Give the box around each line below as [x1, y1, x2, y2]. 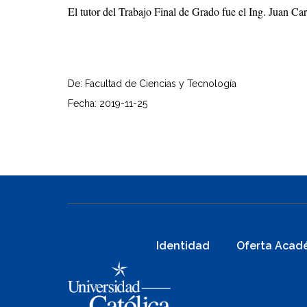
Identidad [156, 239, 210, 253]
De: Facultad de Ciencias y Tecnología [68, 78, 236, 90]
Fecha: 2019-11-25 [68, 98, 147, 110]
